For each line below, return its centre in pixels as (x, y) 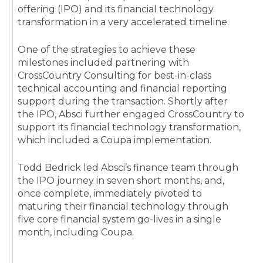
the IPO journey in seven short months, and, (121, 181)
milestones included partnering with (103, 63)
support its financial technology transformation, (129, 127)
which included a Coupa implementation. (114, 140)
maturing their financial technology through (123, 207)
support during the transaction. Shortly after (123, 102)
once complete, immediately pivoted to (110, 194)
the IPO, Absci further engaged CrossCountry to (131, 114)
